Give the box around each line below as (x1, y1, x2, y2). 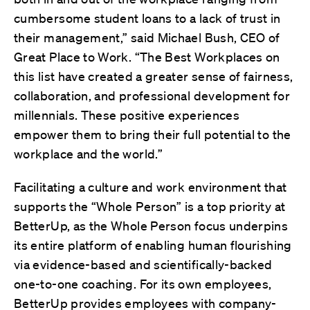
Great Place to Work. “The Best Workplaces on (14, 48, 280, 64)
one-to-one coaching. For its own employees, (14, 275, 272, 291)
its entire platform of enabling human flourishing (14, 237, 292, 253)
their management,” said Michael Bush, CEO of (14, 29, 280, 45)
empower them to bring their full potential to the (14, 126, 291, 142)
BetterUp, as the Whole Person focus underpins (14, 217, 289, 233)
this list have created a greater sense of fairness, (14, 68, 293, 84)
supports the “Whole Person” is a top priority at (14, 198, 286, 214)
